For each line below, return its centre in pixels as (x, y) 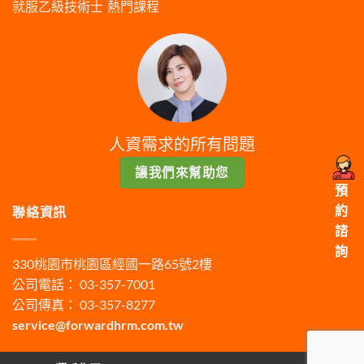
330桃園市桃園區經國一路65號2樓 (112, 264)
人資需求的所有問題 (182, 144)
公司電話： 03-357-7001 (84, 284)
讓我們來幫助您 (182, 173)
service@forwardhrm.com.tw (98, 325)
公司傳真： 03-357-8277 (84, 305)
